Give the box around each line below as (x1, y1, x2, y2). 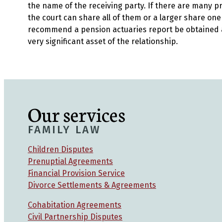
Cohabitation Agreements (28, 200, 121, 210)
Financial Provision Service (28, 168, 125, 178)
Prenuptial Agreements (28, 157, 113, 166)
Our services (28, 100, 125, 127)
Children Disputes (28, 145, 93, 154)
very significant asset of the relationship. (28, 37, 178, 46)
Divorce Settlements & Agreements (28, 180, 156, 190)
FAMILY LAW (28, 123, 101, 136)
